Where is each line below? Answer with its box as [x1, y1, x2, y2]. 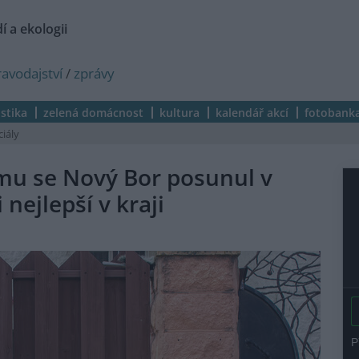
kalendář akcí [216, 105, 288, 120]
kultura [159, 105, 200, 120]
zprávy [74, 64, 115, 83]
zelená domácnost [43, 105, 143, 120]
